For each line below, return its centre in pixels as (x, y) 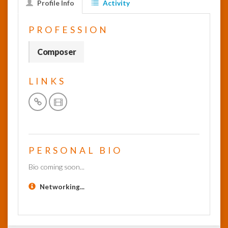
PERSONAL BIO (76, 150)
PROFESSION (69, 30)
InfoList (25, 24)
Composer (57, 52)
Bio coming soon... (56, 167)
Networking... (62, 187)
